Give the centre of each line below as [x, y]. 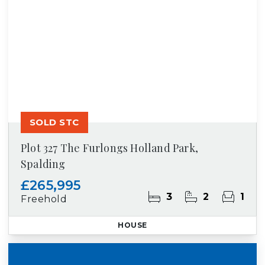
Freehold [44, 199]
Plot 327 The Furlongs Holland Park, [109, 148]
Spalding [43, 164]
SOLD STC [54, 122]
